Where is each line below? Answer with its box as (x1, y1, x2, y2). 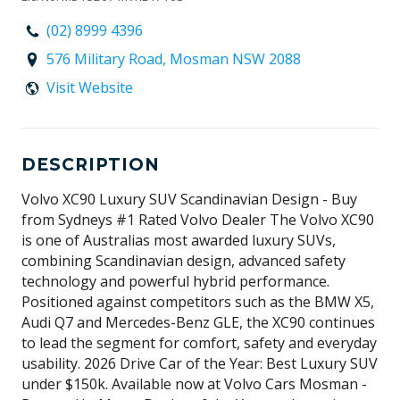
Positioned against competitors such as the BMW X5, (21, 292, 374, 312)
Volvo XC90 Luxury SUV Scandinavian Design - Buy (21, 189, 357, 209)
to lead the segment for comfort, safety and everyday (21, 333, 377, 353)
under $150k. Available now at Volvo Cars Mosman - (21, 374, 367, 394)
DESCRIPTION (21, 154, 160, 175)
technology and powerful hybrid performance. (21, 271, 329, 291)
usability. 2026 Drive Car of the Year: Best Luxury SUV (21, 354, 378, 373)
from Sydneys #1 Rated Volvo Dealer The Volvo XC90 (21, 210, 374, 229)
